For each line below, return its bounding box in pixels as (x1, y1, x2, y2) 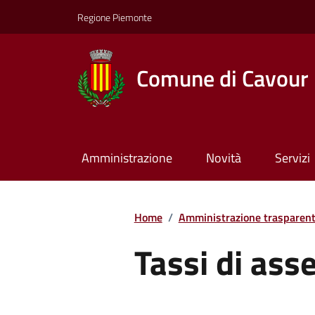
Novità (205, 148, 241, 168)
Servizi (274, 148, 310, 168)
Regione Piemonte (77, 9, 152, 25)
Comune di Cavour (136, 60, 309, 95)
